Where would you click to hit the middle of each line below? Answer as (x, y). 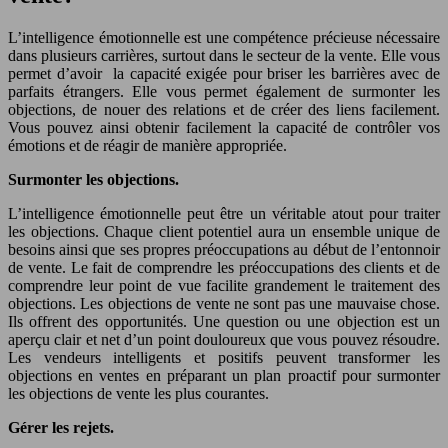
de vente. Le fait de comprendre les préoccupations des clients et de (224, 267)
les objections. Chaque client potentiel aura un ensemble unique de (224, 231)
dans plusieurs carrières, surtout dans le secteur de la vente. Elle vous (224, 55)
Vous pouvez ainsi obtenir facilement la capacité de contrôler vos (224, 127)
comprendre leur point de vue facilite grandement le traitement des (224, 285)
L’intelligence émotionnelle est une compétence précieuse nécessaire (224, 37)
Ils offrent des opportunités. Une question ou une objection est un (224, 321)
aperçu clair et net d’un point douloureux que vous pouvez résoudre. (224, 339)
